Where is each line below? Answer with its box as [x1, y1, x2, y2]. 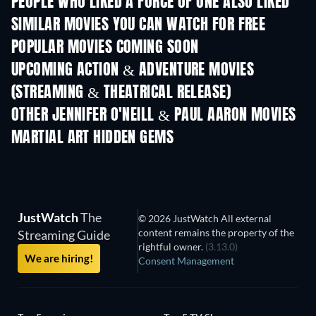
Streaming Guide [18, 227, 110, 243]
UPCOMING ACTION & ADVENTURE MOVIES [11, 63, 254, 78]
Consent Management [138, 255, 235, 267]
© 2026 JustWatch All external [138, 212, 272, 224]
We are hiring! [25, 252, 93, 265]
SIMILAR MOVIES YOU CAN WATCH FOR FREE [11, 18, 266, 33]
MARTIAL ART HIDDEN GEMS [11, 130, 174, 146]
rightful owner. [138, 241, 206, 253]
